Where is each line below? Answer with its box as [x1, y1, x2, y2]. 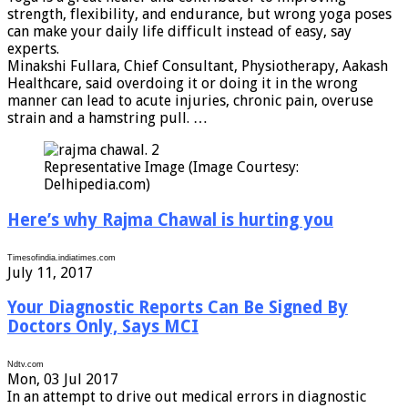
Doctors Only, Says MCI [7, 317, 199, 337]
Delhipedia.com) [44, 176, 150, 194]
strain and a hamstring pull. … [7, 109, 208, 127]
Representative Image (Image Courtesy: [44, 158, 299, 177]
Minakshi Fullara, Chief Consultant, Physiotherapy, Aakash [7, 57, 388, 76]
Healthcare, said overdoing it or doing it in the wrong [7, 75, 358, 93]
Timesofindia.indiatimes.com [7, 252, 116, 262]
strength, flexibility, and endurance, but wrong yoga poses [7, 5, 392, 24]
